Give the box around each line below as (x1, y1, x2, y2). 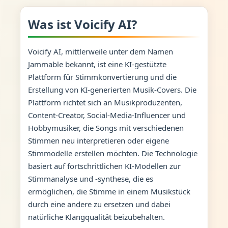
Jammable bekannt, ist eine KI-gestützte (27, 59, 166, 69)
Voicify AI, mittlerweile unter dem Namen (27, 46, 173, 56)
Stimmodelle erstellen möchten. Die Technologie (27, 148, 197, 158)
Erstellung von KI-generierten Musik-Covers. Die (27, 84, 196, 95)
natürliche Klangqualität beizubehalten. (27, 211, 165, 222)
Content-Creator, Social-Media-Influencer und (27, 109, 186, 120)
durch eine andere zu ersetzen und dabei (27, 198, 170, 209)
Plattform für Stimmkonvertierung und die (27, 71, 177, 82)
